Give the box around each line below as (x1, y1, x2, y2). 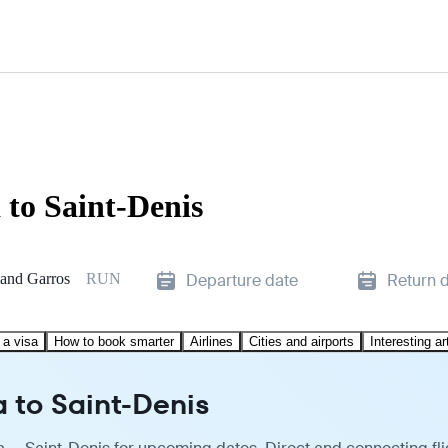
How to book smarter (54, 333, 174, 349)
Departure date (186, 269, 298, 291)
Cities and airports (249, 333, 354, 349)
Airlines (190, 333, 233, 349)
